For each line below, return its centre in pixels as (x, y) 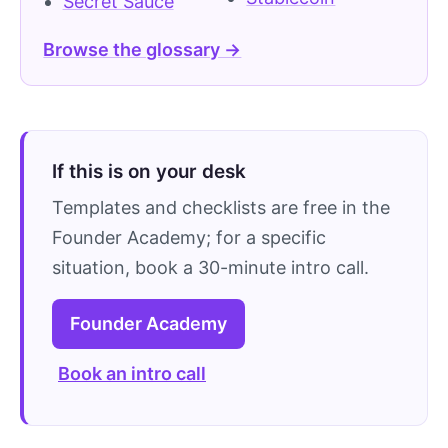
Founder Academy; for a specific (189, 237)
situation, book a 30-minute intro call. (210, 267)
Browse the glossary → (142, 49)
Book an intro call (132, 373)
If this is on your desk (149, 171)
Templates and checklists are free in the (221, 207)
